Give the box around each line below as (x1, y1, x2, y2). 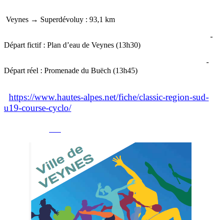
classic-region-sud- (139, 91, 209, 102)
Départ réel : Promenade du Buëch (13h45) (4, 66, 137, 75)
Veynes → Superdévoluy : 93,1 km (4, 15, 115, 24)
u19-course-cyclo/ (4, 102, 71, 113)
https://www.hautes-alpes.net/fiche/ (9, 91, 139, 102)
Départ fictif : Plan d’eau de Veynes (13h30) (4, 40, 140, 49)
